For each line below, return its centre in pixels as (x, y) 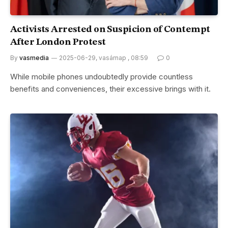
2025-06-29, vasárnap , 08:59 (104, 58)
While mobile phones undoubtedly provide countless (102, 76)
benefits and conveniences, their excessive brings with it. (110, 89)
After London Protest (58, 42)
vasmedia (34, 58)
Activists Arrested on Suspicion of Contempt (110, 30)
